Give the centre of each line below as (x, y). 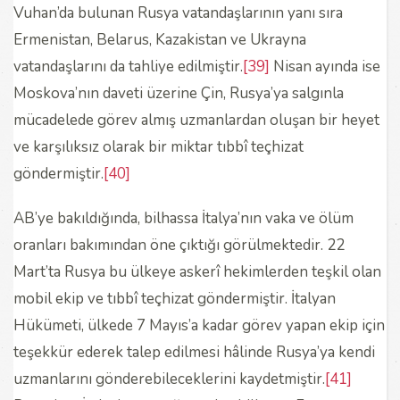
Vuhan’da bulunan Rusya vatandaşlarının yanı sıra (178, 12)
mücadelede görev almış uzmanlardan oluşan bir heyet (196, 120)
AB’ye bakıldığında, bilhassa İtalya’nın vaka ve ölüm (183, 218)
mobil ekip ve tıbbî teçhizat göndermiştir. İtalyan (175, 298)
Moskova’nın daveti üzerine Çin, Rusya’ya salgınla (179, 93)
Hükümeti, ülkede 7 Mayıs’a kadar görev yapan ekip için (199, 325)
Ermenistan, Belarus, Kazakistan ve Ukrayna (160, 39)
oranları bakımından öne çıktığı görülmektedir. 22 (179, 245)
